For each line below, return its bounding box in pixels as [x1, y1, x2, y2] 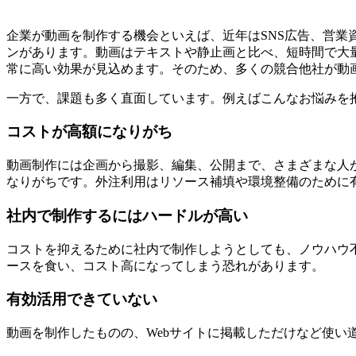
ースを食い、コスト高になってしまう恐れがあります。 [6, 258, 324, 273]
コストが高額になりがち [6, 123, 172, 141]
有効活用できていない [6, 291, 157, 308]
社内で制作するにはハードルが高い [6, 207, 248, 224]
